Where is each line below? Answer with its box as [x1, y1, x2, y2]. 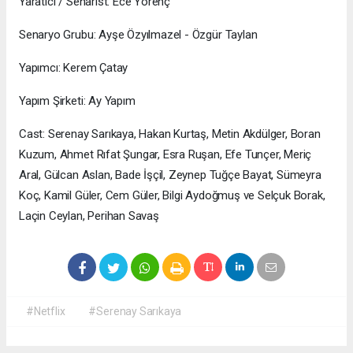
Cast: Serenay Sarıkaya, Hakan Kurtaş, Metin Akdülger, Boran [19, 127, 321, 142]
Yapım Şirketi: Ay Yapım [19, 94, 136, 109]
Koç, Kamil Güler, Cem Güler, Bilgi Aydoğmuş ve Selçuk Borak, [19, 188, 325, 203]
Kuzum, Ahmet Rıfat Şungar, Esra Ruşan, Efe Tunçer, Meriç [19, 147, 312, 162]
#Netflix [26, 305, 65, 318]
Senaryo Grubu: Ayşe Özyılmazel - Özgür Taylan [19, 28, 258, 43]
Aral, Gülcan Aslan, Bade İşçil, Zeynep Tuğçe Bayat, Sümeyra [19, 168, 321, 183]
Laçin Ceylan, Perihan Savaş [19, 209, 159, 224]
